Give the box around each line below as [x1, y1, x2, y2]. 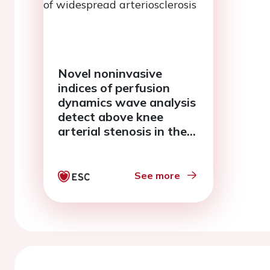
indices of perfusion [58, 80, 170, 95]
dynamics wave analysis [58, 95, 196, 110]
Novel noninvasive [58, 66, 162, 81]
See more [134, 169, 180, 181]
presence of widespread [58, 138, 194, 153]
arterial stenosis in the [58, 124, 187, 139]
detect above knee [58, 109, 163, 124]
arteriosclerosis [58, 152, 146, 168]
